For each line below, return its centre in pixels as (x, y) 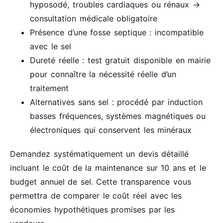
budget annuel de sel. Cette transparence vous (101, 181)
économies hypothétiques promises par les (93, 209)
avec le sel (51, 46)
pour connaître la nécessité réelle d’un (103, 74)
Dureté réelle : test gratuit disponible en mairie (120, 60)
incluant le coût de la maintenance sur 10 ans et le (108, 167)
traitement (49, 88)
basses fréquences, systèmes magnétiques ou (118, 116)
